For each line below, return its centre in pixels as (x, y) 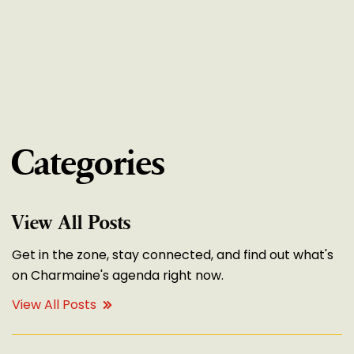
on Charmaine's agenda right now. (118, 275)
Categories (88, 164)
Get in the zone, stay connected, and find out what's (173, 255)
